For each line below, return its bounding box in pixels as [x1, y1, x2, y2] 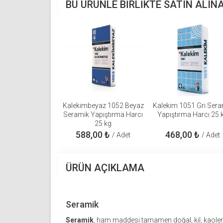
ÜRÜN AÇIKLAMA [66, 162, 144, 174]
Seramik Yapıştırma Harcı [63, 111, 143, 119]
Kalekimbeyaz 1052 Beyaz [62, 102, 144, 110]
